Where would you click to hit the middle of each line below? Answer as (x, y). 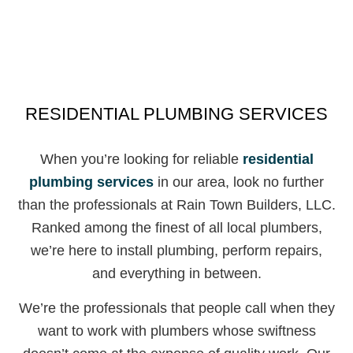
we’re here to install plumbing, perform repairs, (176, 251)
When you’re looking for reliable (141, 160)
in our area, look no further (239, 182)
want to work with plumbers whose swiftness (176, 331)
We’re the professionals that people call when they (176, 308)
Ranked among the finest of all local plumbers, (176, 228)
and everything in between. (176, 274)
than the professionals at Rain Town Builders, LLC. (176, 205)
